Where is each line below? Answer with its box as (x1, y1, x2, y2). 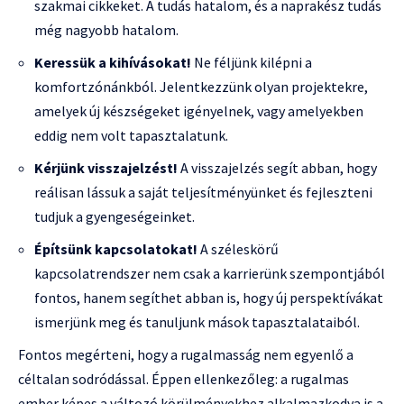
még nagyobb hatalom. (34, 21, 179, 40)
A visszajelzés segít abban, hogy (178, 159, 377, 178)
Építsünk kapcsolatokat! (34, 240, 197, 259)
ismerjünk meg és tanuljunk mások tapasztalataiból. (34, 313, 360, 332)
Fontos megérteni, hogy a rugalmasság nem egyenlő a (18, 345, 353, 364)
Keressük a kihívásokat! (34, 53, 191, 72)
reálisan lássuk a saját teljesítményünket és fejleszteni (34, 183, 372, 202)
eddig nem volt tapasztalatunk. (34, 126, 228, 145)
